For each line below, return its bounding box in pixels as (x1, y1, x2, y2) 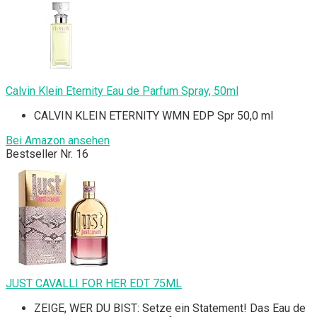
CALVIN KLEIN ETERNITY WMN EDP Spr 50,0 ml (34, 109, 273, 123)
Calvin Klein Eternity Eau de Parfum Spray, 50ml (6, 84, 238, 98)
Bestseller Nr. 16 (6, 147, 88, 161)
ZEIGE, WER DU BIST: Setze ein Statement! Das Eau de (34, 301, 306, 316)
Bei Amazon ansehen (6, 134, 110, 148)
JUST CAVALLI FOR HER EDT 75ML (6, 277, 182, 291)
